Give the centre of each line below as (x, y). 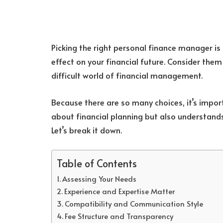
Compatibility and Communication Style (134, 204)
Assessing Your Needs (99, 179)
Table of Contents (97, 164)
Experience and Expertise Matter (119, 191)
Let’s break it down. (87, 130)
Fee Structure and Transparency (119, 216)
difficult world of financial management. (127, 75)
